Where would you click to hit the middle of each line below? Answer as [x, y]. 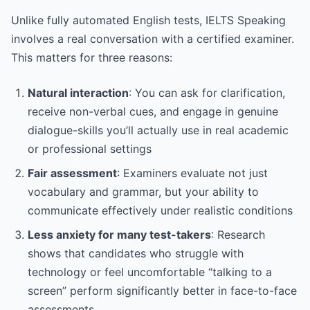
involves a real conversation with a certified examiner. [153, 38]
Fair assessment [72, 173]
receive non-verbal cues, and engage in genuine [153, 111]
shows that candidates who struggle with [136, 253]
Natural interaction [78, 92]
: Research [238, 234]
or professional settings [90, 148]
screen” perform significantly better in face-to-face [162, 290]
